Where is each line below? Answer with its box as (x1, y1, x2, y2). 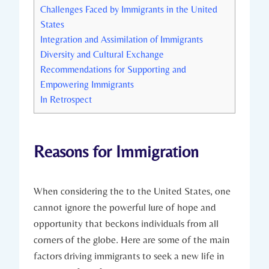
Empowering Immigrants (40, 79, 134, 91)
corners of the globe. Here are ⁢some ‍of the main (34, 234, 230, 246)
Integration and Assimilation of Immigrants (40, 34, 203, 46)
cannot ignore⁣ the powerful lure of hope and (34, 201, 216, 214)
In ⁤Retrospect (40, 94, 92, 106)
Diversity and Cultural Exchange (40, 49, 164, 61)
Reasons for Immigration (34, 142, 199, 162)
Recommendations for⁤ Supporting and (40, 64, 186, 76)
